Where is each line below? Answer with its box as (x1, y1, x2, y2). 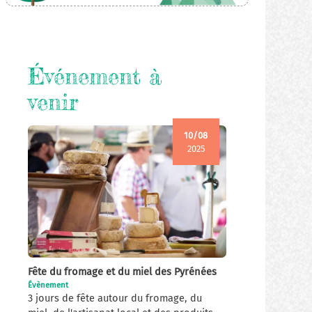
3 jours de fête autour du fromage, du (28, 291, 203, 304)
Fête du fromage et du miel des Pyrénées (28, 265, 217, 278)
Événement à (28, 63, 162, 91)
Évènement (28, 279, 69, 290)
